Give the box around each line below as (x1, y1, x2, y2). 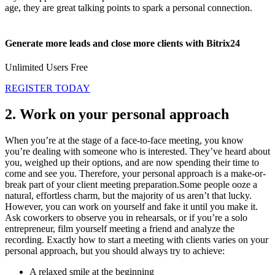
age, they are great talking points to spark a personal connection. (5, 2, 252, 14)
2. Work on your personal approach (5, 106, 229, 122)
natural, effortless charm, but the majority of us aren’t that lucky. (5, 190, 252, 201)
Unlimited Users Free (5, 61, 88, 72)
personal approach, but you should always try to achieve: (5, 245, 225, 256)
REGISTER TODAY (5, 82, 90, 93)
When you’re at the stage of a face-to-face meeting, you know (5, 134, 244, 145)
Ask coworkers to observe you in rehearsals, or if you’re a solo (5, 212, 247, 223)
